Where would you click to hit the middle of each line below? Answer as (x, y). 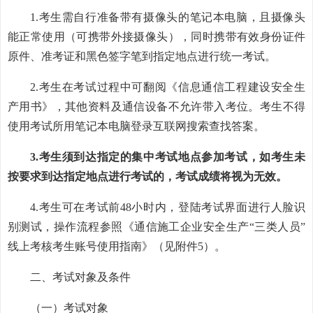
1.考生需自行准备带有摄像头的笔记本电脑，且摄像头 (168, 17)
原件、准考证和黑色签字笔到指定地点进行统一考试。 (142, 56)
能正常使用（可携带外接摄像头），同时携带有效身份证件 (156, 37)
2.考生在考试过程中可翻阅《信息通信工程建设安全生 (168, 87)
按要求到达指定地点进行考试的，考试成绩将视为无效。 (147, 176)
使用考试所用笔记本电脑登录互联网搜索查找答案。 (136, 126)
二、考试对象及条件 (80, 277)
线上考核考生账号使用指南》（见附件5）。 (117, 246)
